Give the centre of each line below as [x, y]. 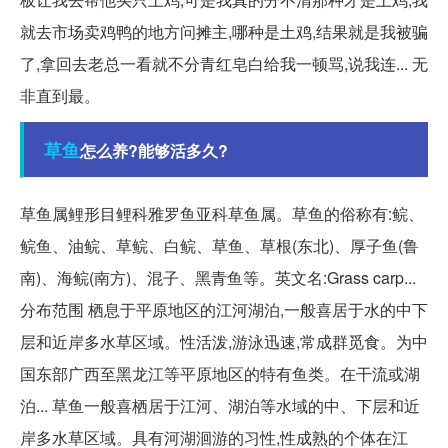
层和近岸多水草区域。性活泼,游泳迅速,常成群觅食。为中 [224, 342]
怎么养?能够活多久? [154, 151]
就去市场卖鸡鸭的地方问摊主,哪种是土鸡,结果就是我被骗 [224, 32]
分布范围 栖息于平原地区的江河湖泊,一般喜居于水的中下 [224, 310]
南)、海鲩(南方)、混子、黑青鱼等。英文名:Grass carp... [218, 278]
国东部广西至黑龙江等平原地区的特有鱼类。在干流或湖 [220, 374]
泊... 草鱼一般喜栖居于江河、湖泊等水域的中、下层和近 [220, 406]
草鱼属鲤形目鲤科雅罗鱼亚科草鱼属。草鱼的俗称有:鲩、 [222, 214]
